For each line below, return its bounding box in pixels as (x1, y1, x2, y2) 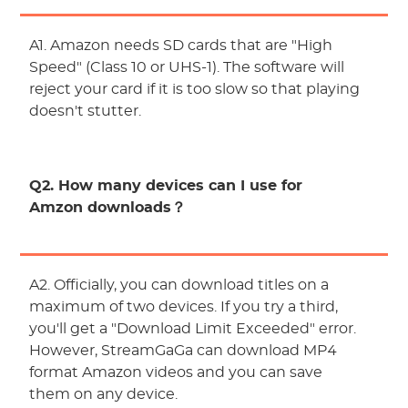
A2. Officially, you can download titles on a (29, 278, 330, 293)
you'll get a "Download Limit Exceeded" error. (29, 321, 357, 337)
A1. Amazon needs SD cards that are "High (29, 38, 333, 54)
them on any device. (29, 387, 178, 403)
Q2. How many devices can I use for (29, 178, 303, 194)
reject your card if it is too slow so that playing (29, 82, 361, 97)
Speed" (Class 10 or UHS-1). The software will (29, 60, 345, 76)
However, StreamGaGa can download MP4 (29, 343, 338, 359)
